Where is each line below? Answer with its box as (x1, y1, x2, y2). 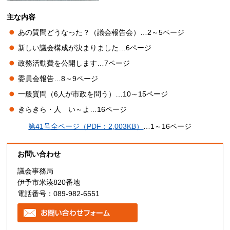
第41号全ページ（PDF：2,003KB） (28, 122, 144, 131)
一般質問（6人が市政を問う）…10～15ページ (18, 90, 168, 99)
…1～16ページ (143, 122, 192, 131)
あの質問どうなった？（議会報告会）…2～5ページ (18, 28, 185, 37)
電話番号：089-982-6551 (17, 189, 100, 198)
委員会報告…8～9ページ (18, 74, 99, 83)
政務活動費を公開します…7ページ (18, 59, 130, 68)
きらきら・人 (18, 105, 62, 114)
